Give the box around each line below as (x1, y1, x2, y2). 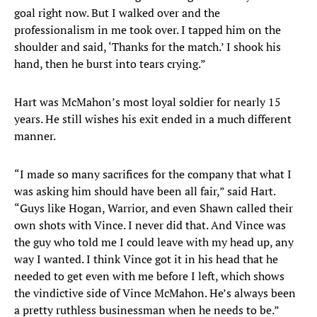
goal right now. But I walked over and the (14, 5, 220, 21)
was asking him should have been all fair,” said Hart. (14, 183, 275, 200)
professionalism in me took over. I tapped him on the (14, 22, 281, 38)
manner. (14, 128, 56, 144)
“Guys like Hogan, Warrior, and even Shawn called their (14, 200, 293, 217)
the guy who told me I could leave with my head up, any (14, 234, 294, 250)
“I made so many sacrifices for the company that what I (14, 166, 292, 183)
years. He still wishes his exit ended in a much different (14, 111, 292, 127)
